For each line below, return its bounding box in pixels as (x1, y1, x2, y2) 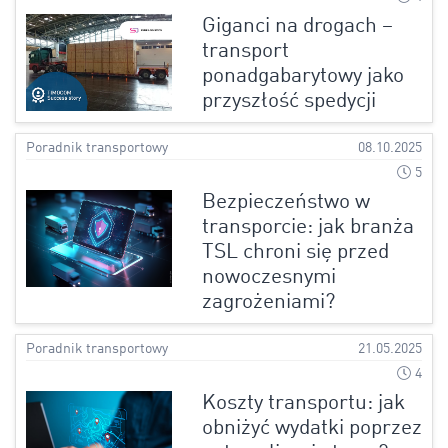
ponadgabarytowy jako (201, 66, 404, 87)
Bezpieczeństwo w (201, 192, 370, 213)
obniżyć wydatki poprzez (201, 418, 422, 439)
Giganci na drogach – (201, 16, 393, 37)
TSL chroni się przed (201, 242, 389, 263)
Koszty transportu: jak (201, 393, 405, 414)
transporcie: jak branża (201, 217, 414, 238)
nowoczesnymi (201, 267, 336, 288)
